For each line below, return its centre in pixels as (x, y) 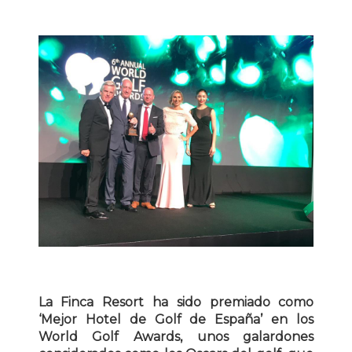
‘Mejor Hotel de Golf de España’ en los (176, 319)
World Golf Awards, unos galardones (176, 336)
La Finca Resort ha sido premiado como (176, 302)
